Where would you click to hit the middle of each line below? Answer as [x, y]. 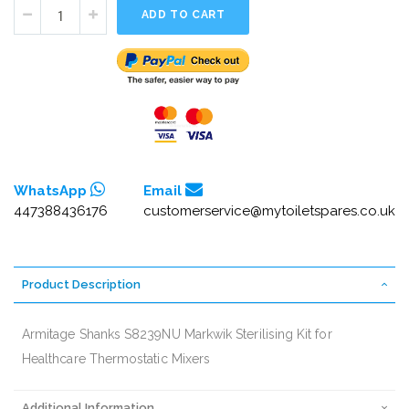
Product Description [81, 284]
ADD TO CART [183, 15]
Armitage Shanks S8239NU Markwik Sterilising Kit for [177, 334]
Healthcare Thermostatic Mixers [116, 358]
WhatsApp [52, 190]
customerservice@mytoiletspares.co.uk [269, 210]
